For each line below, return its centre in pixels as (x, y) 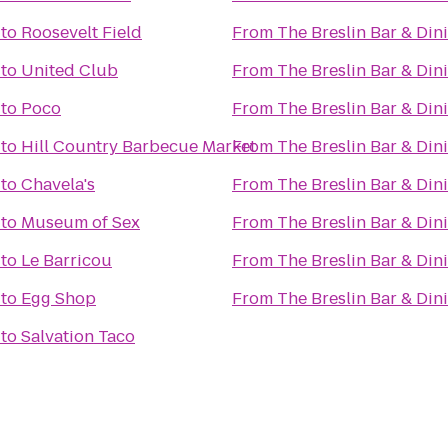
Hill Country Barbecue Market (138, 146)
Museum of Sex (80, 222)
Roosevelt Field (81, 32)
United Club (69, 70)
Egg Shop (58, 298)
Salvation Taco (78, 336)
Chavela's (58, 184)
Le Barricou (66, 260)
